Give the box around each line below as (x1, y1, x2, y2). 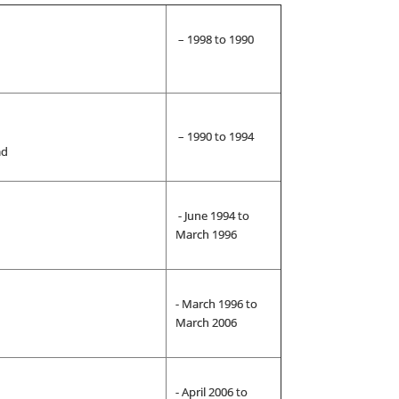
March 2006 (175, 314, 237, 330)
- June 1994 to (175, 208, 249, 224)
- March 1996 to (175, 296, 257, 312)
